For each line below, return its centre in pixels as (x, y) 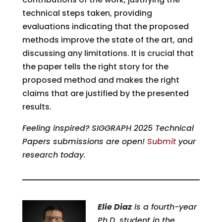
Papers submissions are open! (84, 141)
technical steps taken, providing (87, 13)
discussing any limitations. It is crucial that (108, 53)
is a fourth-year (164, 207)
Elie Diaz (114, 207)
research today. (54, 155)
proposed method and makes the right (101, 80)
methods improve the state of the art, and (107, 40)
